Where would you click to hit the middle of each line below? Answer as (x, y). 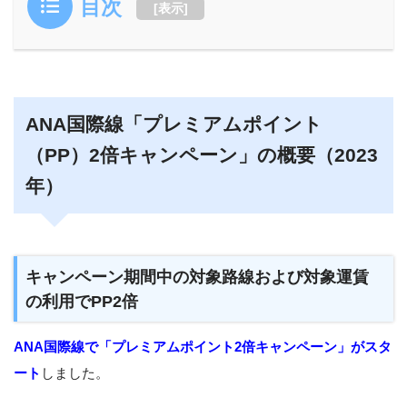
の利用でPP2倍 (82, 302)
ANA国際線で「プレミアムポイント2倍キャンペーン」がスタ (203, 347)
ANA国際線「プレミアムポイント (174, 124)
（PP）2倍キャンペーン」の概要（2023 (201, 155)
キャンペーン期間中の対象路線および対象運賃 (198, 277)
